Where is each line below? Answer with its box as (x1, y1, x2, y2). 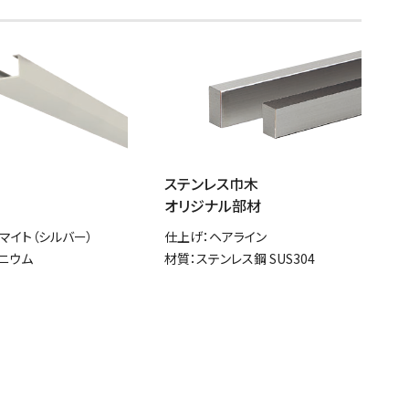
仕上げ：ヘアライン (164, 226, 267, 246)
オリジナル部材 (164, 194, 261, 216)
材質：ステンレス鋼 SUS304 (164, 248, 315, 267)
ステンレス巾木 (164, 172, 258, 194)
